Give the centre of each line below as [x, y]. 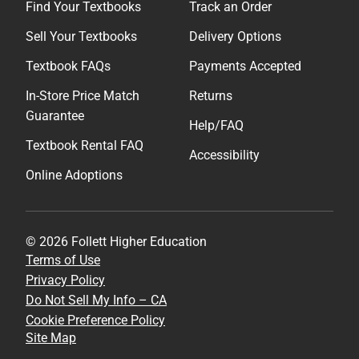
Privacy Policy [65, 280]
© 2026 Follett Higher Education [116, 242]
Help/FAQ [216, 126]
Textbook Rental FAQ [85, 146]
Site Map [51, 338]
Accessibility [224, 155]
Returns [211, 96]
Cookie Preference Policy [95, 321]
